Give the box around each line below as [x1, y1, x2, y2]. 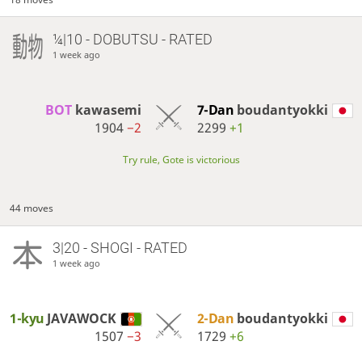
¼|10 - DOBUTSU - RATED [52, 31, 213, 48]
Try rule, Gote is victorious [122, 153, 240, 167]
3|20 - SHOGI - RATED [52, 239, 187, 257]
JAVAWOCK [47, 309, 117, 328]
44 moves [10, 201, 54, 216]
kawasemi [74, 101, 141, 120]
